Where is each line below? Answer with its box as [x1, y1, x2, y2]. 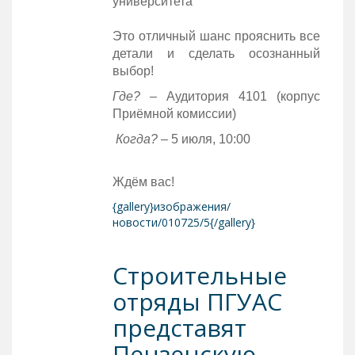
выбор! [112, 63, 154, 78]
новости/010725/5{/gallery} [112, 214, 255, 230]
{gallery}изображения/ [112, 198, 231, 214]
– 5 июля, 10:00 [157, 132, 257, 146]
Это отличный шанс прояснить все [112, 29, 320, 43]
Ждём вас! [112, 174, 174, 189]
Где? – [112, 89, 166, 103]
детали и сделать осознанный [112, 46, 320, 60]
